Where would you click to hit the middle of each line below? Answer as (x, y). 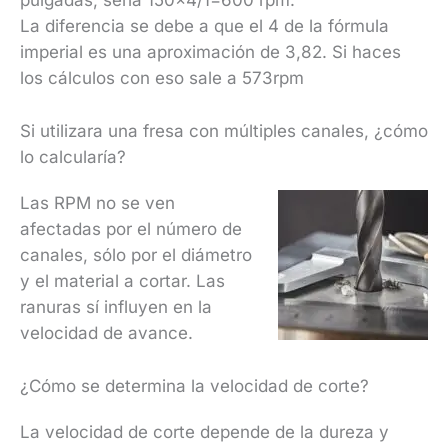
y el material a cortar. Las (122, 280)
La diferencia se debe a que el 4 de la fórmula (204, 25)
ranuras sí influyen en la (116, 306)
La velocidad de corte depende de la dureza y (204, 431)
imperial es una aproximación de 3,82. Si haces (210, 51)
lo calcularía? (75, 156)
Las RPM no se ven (97, 202)
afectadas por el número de (131, 228)
